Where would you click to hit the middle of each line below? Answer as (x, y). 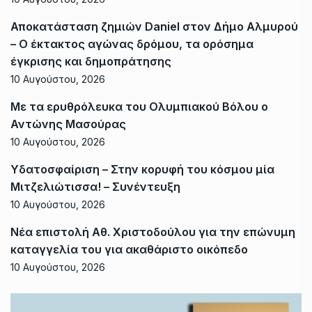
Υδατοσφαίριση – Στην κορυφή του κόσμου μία (142, 169)
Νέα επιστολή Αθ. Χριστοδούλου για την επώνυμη (153, 232)
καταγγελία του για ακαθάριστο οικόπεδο (129, 249)
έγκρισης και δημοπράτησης (91, 61)
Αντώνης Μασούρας (68, 124)
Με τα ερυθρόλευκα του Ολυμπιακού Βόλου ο (139, 106)
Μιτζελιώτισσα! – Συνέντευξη (95, 186)
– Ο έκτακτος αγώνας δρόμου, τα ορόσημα (132, 44)
